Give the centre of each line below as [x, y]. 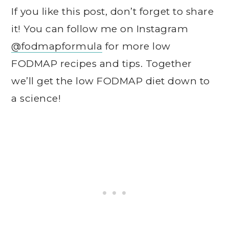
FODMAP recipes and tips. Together [102, 64]
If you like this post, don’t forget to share [113, 12]
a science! [36, 99]
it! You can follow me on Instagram [100, 29]
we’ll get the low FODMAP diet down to [111, 81]
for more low [136, 47]
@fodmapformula [57, 47]
